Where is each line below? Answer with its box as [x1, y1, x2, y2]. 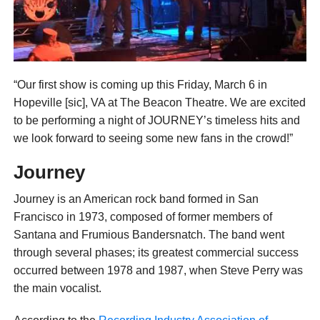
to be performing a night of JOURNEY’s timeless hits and [13, 114, 300, 127]
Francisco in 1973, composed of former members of [13, 211, 272, 224]
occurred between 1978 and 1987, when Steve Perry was [13, 264, 303, 277]
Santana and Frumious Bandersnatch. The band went [13, 229, 284, 241]
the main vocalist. [13, 282, 101, 295]
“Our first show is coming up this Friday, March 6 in [13, 79, 267, 91]
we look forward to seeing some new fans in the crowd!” [13, 132, 293, 145]
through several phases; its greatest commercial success [13, 246, 299, 259]
